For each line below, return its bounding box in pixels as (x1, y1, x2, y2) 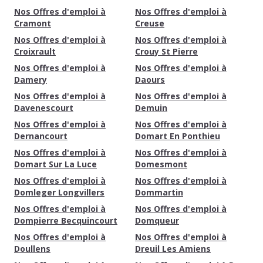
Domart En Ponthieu (135, 130, 220, 141)
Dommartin (135, 187, 183, 198)
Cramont (14, 18, 51, 29)
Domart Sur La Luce (14, 159, 97, 170)
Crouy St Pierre (135, 46, 198, 57)
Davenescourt (14, 102, 73, 113)
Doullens (14, 243, 50, 254)
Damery (14, 74, 47, 85)
